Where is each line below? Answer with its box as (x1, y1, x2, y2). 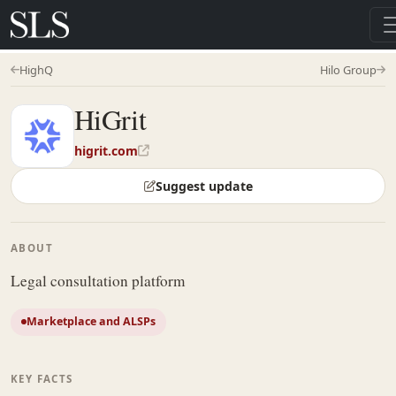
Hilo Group (320, 62, 377, 78)
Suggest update (155, 178, 253, 195)
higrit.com (74, 142, 138, 160)
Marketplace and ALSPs (27, 314, 156, 330)
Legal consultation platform (11, 270, 185, 291)
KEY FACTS (11, 372, 73, 386)
